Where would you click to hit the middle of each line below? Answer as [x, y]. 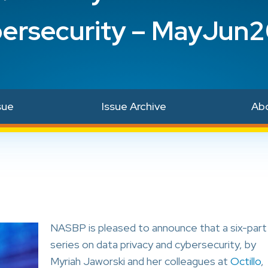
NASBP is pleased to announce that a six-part [159, 228]
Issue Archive [134, 106]
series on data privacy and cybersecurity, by [153, 244]
